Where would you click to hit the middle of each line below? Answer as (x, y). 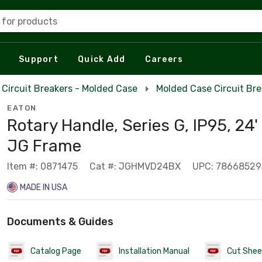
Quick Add (102, 59)
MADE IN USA (44, 187)
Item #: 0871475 (42, 166)
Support (39, 59)
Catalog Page (56, 251)
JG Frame (44, 146)
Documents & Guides (60, 222)
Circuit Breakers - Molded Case (70, 89)
